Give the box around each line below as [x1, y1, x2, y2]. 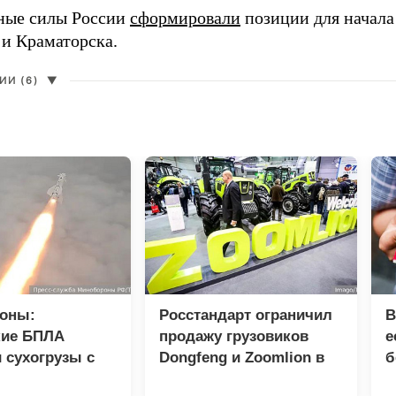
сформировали [130, 8, 240, 28]
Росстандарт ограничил [159, 307, 332, 324]
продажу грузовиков [159, 328, 308, 346]
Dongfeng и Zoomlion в [159, 349, 324, 367]
